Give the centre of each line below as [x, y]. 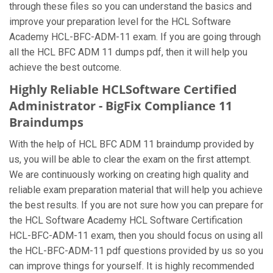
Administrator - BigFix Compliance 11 [121, 106]
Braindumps [46, 122]
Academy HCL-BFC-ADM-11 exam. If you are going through [135, 37]
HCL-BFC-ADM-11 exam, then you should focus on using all [136, 236]
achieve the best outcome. [65, 67]
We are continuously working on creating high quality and [129, 175]
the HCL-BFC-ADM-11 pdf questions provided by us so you [136, 251]
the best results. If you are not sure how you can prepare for [136, 205]
